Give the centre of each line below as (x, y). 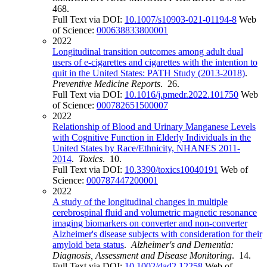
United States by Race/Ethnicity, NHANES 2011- (146, 148)
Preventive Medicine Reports (106, 84)
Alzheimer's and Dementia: (182, 245)
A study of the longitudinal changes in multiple (140, 202)
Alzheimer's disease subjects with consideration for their (157, 234)
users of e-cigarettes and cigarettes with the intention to (155, 63)
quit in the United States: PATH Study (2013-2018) (149, 73)
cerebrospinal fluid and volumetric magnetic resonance (155, 213)
